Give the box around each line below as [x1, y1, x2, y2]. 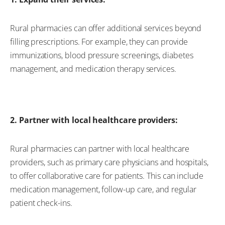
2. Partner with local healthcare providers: [10, 114, 178, 126]
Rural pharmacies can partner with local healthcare [10, 143, 189, 154]
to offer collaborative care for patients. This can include [10, 170, 203, 181]
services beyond [142, 22, 202, 34]
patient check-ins [10, 197, 70, 208]
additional [107, 22, 143, 34]
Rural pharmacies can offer [10, 22, 107, 34]
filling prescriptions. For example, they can [10, 36, 161, 47]
